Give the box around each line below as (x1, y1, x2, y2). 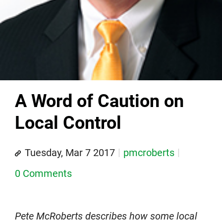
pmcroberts (123, 146, 174, 159)
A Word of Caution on (15, 90, 184, 111)
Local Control (15, 112, 121, 133)
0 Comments (15, 167, 72, 179)
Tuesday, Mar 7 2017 (25, 146, 115, 159)
